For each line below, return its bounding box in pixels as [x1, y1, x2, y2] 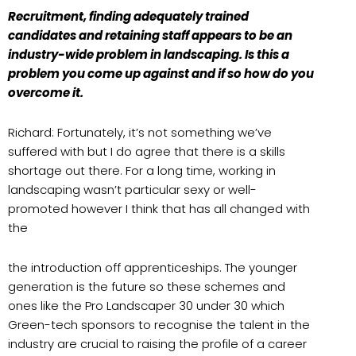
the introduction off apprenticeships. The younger [8, 259, 297, 277]
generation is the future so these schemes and [8, 278, 285, 296]
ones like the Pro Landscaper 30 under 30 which [8, 297, 284, 315]
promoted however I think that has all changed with [8, 200, 310, 217]
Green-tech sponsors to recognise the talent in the [8, 316, 310, 334]
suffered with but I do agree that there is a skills [8, 143, 285, 160]
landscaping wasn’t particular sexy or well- [8, 181, 257, 198]
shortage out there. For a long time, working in [8, 162, 276, 179]
